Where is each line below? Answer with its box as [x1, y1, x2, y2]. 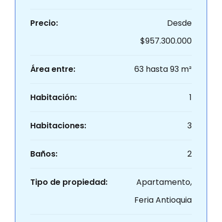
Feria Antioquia [134, 194, 192, 206]
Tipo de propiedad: [30, 176, 108, 188]
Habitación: [30, 92, 77, 103]
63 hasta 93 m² [134, 63, 192, 75]
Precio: [30, 17, 58, 29]
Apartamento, [136, 176, 192, 188]
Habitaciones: [30, 120, 86, 131]
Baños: [30, 148, 57, 160]
